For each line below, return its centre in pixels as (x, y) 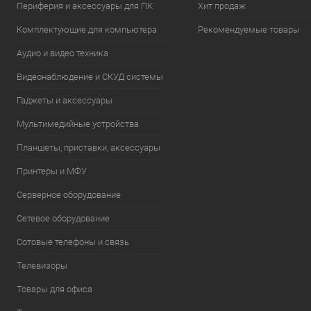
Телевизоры (42, 266)
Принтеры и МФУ (52, 171)
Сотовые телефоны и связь (73, 242)
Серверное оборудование (69, 195)
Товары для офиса (54, 289)
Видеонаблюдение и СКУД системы (90, 77)
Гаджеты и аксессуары (65, 100)
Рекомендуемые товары (249, 30)
